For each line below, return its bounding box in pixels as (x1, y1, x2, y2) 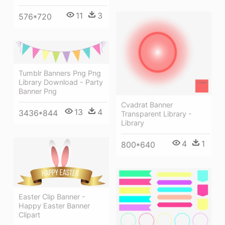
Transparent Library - (121, 109, 192, 119)
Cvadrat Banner (121, 100, 173, 109)
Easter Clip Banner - (19, 192, 85, 201)
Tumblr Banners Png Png (19, 69, 101, 78)
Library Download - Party (19, 78, 103, 87)
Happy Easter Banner (19, 201, 90, 210)
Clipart (19, 210, 40, 219)
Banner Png (19, 87, 57, 96)
